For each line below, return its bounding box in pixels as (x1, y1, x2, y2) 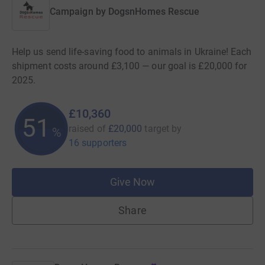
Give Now (109, 176, 156, 188)
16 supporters (69, 137, 127, 148)
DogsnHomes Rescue (108, 6, 200, 17)
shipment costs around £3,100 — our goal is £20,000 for (12, 60, 247, 72)
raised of (69, 123, 106, 134)
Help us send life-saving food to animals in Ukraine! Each (12, 46, 252, 57)
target (144, 123, 169, 134)
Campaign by (50, 6, 106, 17)
